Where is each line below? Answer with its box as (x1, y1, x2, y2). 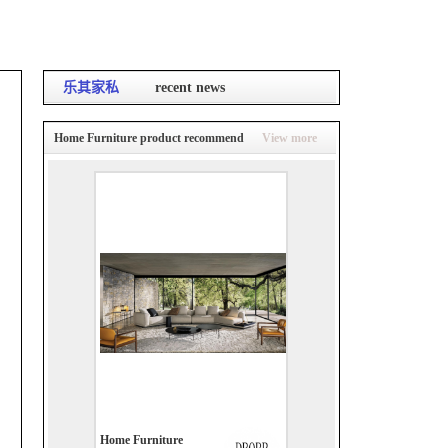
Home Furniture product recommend (53, 131, 244, 145)
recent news (154, 80, 225, 95)
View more (261, 131, 317, 145)
